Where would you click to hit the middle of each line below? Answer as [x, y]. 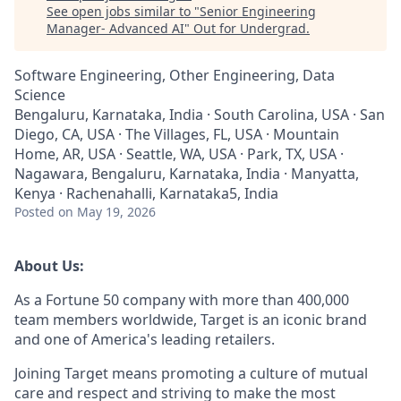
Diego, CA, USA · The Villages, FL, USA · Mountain [177, 134]
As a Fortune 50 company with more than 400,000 [182, 300]
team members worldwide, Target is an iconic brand [191, 320]
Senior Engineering [258, 11]
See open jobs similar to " [123, 11]
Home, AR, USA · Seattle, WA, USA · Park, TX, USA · [179, 154]
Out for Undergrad [250, 28]
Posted [34, 212]
